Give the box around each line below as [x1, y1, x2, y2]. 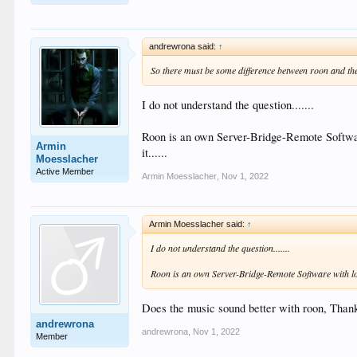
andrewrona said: [149, 41, 219, 51]
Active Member [36, 166, 95, 176]
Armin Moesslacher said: [149, 218, 248, 229]
